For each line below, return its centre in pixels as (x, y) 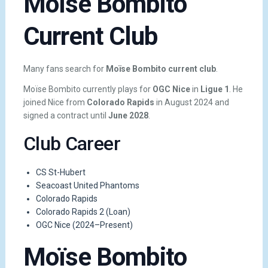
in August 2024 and (191, 102)
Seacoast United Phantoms (87, 185)
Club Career (71, 143)
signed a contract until (66, 115)
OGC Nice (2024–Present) (84, 225)
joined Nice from (55, 102)
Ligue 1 (214, 89)
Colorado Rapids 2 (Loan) (83, 211)
